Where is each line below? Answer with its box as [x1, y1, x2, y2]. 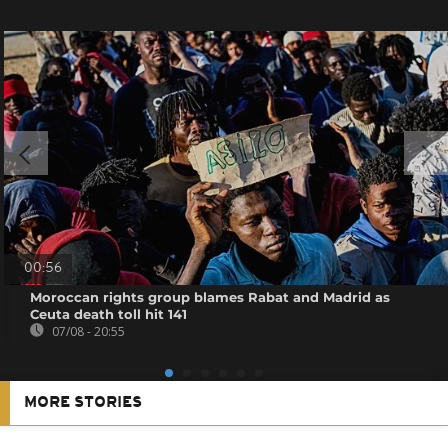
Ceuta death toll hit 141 [30, 305, 188, 322]
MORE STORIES [24, 394, 142, 411]
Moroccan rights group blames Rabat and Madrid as [30, 288, 391, 305]
